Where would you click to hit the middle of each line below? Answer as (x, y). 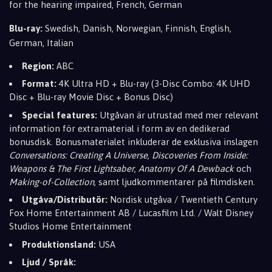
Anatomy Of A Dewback (186, 168)
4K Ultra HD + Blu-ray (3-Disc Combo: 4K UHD (153, 83)
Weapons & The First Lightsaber (72, 168)
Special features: (59, 115)
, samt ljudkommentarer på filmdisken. (175, 182)
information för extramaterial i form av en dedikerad (119, 128)
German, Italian (41, 42)
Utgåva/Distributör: (65, 199)
